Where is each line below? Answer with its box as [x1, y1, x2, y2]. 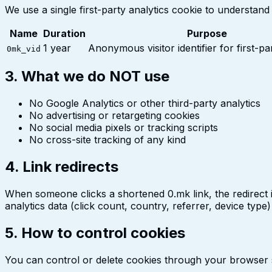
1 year [43, 41, 71, 54]
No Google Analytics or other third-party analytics [29, 97, 260, 110]
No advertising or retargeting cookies [29, 109, 200, 122]
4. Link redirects [5, 158, 118, 176]
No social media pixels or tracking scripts [29, 121, 218, 134]
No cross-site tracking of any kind [29, 134, 186, 146]
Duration [43, 27, 86, 39]
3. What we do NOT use [5, 67, 169, 86]
